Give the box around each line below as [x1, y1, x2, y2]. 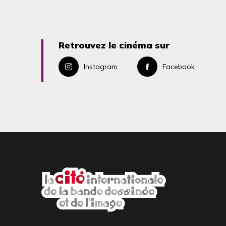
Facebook [162, 62, 195, 71]
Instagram [84, 62, 117, 71]
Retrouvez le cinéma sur [59, 39, 169, 51]
